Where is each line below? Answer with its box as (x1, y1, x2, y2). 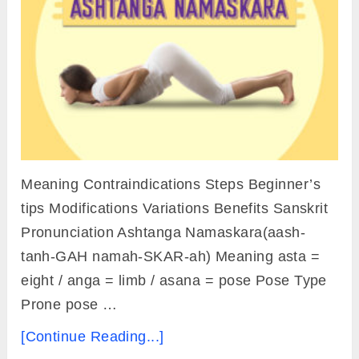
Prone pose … (21, 296, 118, 313)
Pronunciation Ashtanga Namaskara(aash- (21, 224, 306, 241)
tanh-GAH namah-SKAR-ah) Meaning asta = (21, 248, 321, 265)
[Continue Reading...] (21, 329, 164, 345)
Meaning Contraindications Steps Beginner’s (21, 176, 321, 193)
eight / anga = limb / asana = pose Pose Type (21, 272, 327, 289)
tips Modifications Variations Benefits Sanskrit (21, 200, 329, 217)
